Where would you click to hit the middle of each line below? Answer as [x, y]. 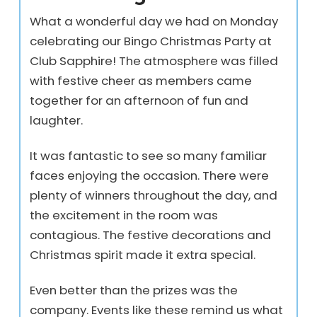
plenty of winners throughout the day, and [154, 196]
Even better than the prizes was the [134, 290]
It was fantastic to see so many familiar [149, 156]
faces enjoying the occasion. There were [150, 176]
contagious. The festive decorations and [151, 235]
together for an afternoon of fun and [139, 101]
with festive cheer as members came [141, 81]
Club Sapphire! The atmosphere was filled [154, 61]
